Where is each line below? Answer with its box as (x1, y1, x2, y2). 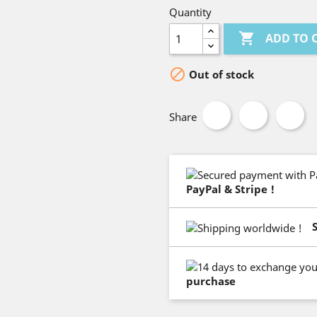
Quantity (169, 5, 212, 19)
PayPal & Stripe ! (186, 181, 275, 196)
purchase (186, 273, 236, 288)
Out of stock (186, 67, 254, 82)
